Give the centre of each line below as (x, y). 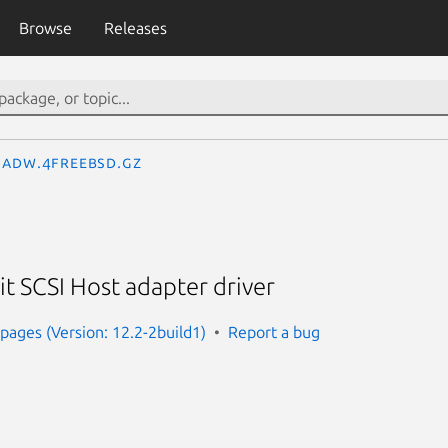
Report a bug (274, 331)
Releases (135, 28)
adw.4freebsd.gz (72, 162)
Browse (45, 28)
